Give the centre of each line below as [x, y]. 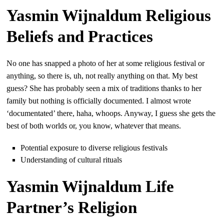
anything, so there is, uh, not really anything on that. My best [102, 75]
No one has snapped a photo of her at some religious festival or [106, 63]
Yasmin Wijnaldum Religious [109, 15]
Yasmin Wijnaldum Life [90, 186]
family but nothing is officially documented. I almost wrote [99, 100]
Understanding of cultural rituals [71, 159]
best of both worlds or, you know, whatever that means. [94, 125]
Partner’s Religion [72, 207]
